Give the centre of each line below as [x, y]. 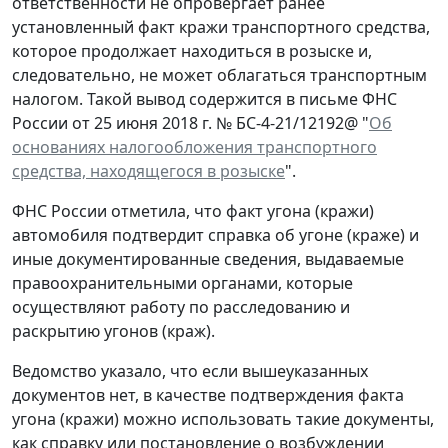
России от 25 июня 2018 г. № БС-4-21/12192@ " [190, 122]
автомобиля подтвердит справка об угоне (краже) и [215, 234]
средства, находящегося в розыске [148, 170]
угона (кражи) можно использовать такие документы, [223, 418]
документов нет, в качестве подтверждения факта [208, 394]
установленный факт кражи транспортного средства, [221, 26]
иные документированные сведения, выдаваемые [208, 258]
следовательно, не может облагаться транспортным [219, 74]
